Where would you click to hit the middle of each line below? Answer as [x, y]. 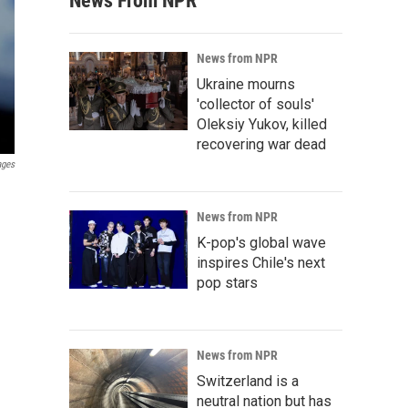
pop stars [227, 283]
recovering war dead [261, 144]
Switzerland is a [248, 381]
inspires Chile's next [261, 263]
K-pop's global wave [261, 243]
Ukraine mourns [246, 84]
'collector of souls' [255, 104]
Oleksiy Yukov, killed [262, 124]
